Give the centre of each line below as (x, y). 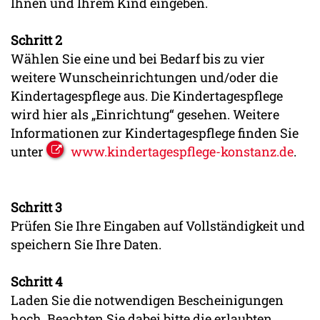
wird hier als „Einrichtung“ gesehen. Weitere (145, 114)
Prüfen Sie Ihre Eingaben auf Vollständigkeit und (158, 225)
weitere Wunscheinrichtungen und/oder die (144, 77)
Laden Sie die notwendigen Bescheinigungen (147, 300)
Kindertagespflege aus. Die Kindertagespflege (147, 95)
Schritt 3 (36, 207)
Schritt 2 (36, 40)
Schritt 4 (36, 281)
